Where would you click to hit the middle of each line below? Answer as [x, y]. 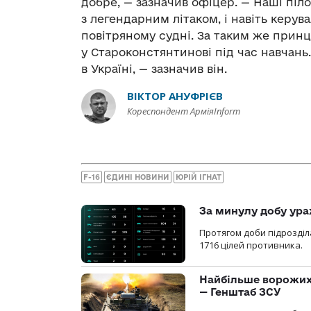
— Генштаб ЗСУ [240, 292]
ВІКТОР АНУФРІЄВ [175, 96]
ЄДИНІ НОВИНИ [138, 177]
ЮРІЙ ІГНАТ [199, 177]
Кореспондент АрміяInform [184, 111]
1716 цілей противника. [251, 245]
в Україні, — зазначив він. [154, 69]
